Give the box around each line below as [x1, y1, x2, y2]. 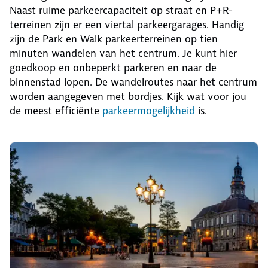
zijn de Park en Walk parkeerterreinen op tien [10, 32, 218, 45]
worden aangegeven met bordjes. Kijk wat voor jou [10, 89, 246, 103]
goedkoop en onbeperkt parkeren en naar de [10, 60, 217, 74]
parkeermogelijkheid [102, 103, 195, 117]
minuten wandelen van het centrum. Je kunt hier [10, 46, 237, 60]
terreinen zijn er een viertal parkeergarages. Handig [10, 17, 244, 31]
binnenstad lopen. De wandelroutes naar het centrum [10, 75, 257, 89]
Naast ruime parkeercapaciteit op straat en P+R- [10, 3, 233, 17]
